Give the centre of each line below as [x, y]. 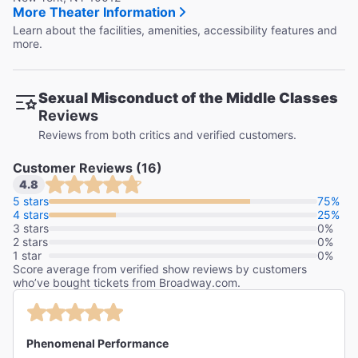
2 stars [30, 242]
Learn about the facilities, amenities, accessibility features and [175, 30]
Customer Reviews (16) [88, 168]
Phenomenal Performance [97, 344]
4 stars [31, 215]
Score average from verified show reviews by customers [160, 269]
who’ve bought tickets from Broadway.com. [127, 283]
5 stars [31, 201]
